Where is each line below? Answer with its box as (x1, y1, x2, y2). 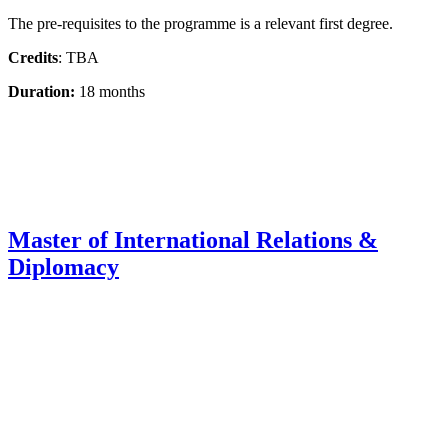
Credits (8, 49, 58, 67)
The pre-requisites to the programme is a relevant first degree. (8, 15, 393, 33)
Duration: (8, 83, 75, 101)
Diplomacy (8, 254, 119, 281)
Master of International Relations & (8, 227, 378, 254)
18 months (75, 83, 145, 101)
